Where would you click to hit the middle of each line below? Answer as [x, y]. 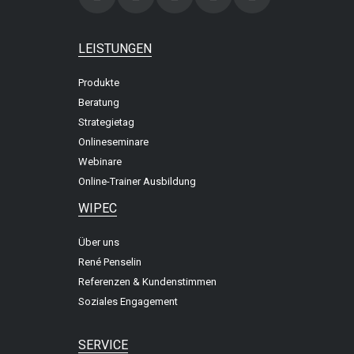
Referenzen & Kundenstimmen [147, 282]
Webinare [100, 161]
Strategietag [106, 122]
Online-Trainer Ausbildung [137, 181]
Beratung [98, 102]
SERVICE [103, 345]
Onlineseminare [113, 141]
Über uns [98, 243]
